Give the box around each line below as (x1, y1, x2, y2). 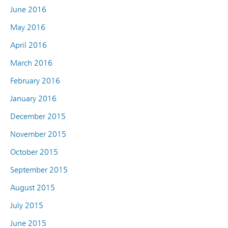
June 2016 (10, 4, 46, 14)
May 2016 (10, 22, 45, 32)
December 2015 (10, 111, 66, 121)
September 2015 (10, 164, 68, 175)
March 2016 (10, 58, 52, 68)
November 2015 (10, 129, 66, 139)
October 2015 (10, 147, 58, 157)
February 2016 (10, 75, 60, 85)
